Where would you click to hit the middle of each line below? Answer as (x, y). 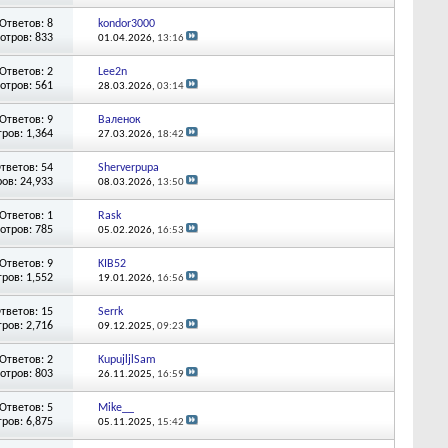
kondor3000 (126, 23)
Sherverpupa (128, 167)
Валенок (119, 119)
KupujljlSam (126, 359)
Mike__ (115, 407)
